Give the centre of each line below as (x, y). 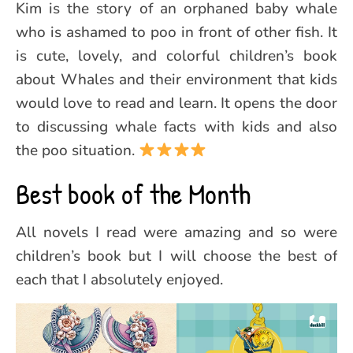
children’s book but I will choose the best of (176, 256)
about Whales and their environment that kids (176, 79)
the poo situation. (77, 150)
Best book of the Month (133, 193)
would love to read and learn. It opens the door (176, 103)
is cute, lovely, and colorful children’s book (176, 56)
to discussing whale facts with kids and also (176, 126)
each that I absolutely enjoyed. (119, 279)
